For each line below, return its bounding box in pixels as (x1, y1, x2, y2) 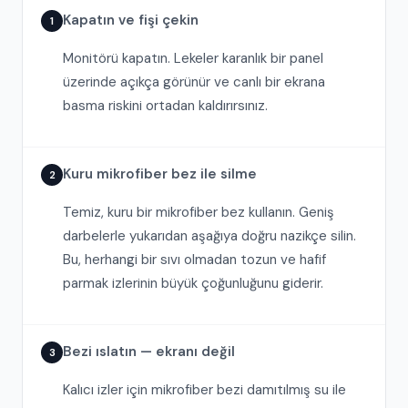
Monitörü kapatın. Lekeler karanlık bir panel (63, 49, 323, 67)
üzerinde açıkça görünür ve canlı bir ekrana (63, 73, 325, 91)
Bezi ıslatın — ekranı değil (63, 342, 235, 361)
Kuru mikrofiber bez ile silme (63, 165, 257, 183)
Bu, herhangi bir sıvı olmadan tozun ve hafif (63, 250, 326, 269)
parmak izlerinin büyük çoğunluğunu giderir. (63, 274, 323, 292)
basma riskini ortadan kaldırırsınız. (63, 97, 268, 115)
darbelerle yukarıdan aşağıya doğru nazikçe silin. (63, 227, 356, 245)
